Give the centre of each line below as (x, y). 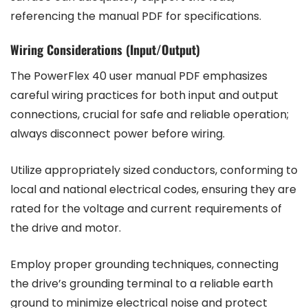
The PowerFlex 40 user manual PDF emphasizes (139, 76)
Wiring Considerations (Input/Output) (105, 50)
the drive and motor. (66, 228)
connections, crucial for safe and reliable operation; (150, 115)
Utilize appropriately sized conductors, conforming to (154, 170)
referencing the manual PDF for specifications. (136, 16)
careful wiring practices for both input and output (144, 96)
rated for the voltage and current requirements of (146, 209)
